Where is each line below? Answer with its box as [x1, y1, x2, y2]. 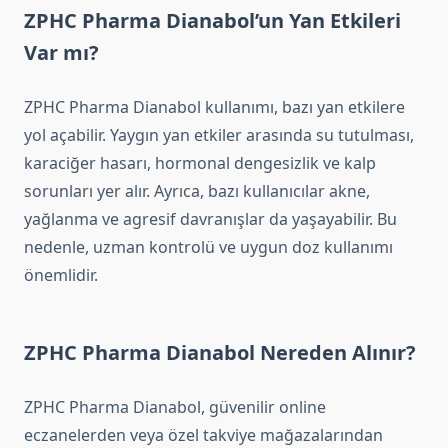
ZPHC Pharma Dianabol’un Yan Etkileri [24, 7, 401, 35]
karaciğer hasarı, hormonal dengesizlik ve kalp [24, 152, 376, 175]
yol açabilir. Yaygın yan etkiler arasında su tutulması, [24, 124, 414, 147]
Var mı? [24, 39, 99, 67]
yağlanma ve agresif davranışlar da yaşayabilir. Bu [24, 208, 397, 231]
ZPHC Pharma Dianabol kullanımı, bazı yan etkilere [24, 96, 405, 119]
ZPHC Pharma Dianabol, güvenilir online [24, 396, 326, 419]
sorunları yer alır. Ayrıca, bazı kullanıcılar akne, [24, 180, 370, 203]
